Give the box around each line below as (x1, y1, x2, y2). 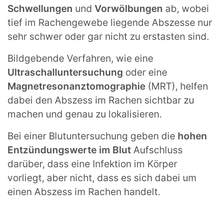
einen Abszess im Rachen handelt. (7, 185, 160, 198)
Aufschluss (131, 143, 183, 156)
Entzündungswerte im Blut (7, 143, 131, 156)
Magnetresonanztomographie (7, 80, 148, 92)
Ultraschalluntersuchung (7, 66, 125, 78)
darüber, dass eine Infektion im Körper (7, 157, 177, 170)
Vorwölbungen (95, 2, 165, 14)
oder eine (125, 66, 167, 78)
